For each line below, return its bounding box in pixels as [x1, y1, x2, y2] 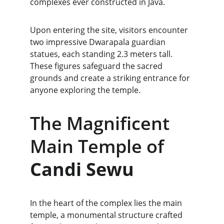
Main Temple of [30, 134, 168, 158]
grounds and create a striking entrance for [30, 72, 192, 83]
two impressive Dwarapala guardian [30, 36, 167, 47]
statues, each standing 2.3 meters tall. [30, 48, 174, 59]
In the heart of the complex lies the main [30, 197, 184, 208]
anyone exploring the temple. [30, 84, 140, 95]
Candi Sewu [30, 157, 134, 181]
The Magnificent [30, 111, 174, 135]
